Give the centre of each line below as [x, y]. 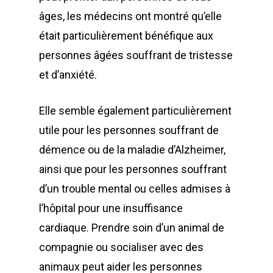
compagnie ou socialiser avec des [121, 247]
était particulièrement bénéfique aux [126, 36]
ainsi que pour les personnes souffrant [133, 169]
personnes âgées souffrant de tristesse [136, 55]
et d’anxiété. [68, 75]
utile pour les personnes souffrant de [129, 130]
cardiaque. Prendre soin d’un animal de [132, 228]
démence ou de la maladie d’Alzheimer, [132, 150]
